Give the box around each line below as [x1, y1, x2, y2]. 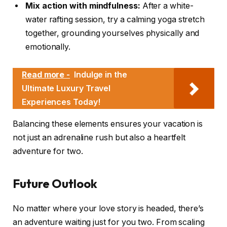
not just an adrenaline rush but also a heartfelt [13, 133, 186, 143]
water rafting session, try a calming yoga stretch [25, 14, 205, 24]
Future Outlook [13, 175, 97, 191]
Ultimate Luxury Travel [22, 83, 111, 94]
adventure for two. [13, 146, 83, 157]
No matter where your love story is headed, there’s [13, 203, 204, 213]
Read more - [22, 69, 70, 80]
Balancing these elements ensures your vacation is [13, 119, 203, 129]
